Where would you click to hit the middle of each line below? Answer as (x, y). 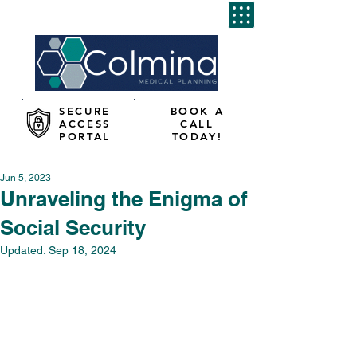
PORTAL (85, 136)
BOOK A (197, 111)
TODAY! (197, 136)
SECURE (85, 111)
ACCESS (85, 124)
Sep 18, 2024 (82, 250)
